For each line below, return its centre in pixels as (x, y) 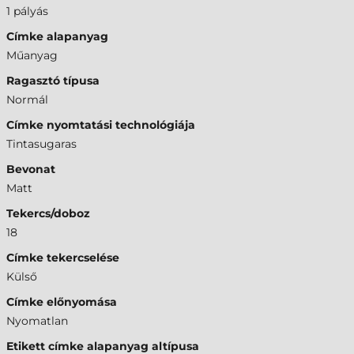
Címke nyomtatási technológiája (101, 125)
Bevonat (31, 169)
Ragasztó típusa (53, 81)
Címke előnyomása (62, 302)
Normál (27, 100)
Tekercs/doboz (48, 213)
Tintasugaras (41, 144)
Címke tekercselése (63, 258)
